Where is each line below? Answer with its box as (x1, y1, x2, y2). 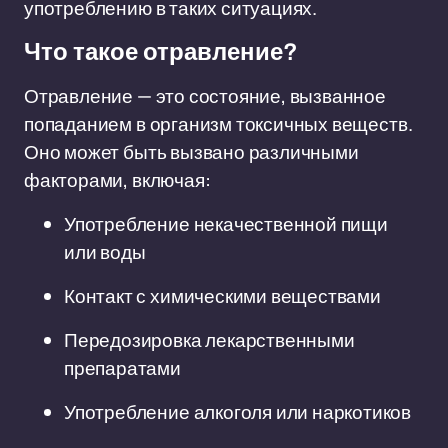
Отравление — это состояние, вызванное (24, 83, 386, 109)
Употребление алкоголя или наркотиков (64, 399, 412, 425)
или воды (64, 239, 146, 265)
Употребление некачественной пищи (64, 211, 388, 237)
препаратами (64, 355, 181, 381)
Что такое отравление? (24, 39, 298, 65)
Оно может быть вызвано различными (24, 139, 359, 165)
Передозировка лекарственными (64, 327, 355, 353)
